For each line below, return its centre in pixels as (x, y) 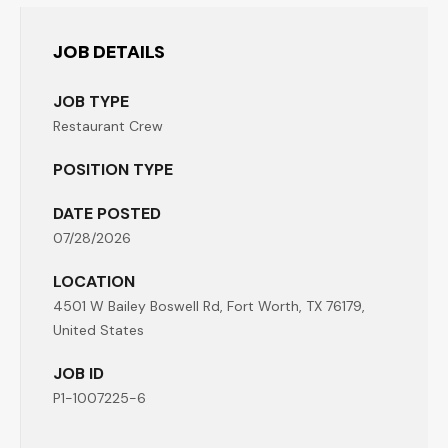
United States (98, 330)
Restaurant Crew (108, 126)
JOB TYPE (91, 101)
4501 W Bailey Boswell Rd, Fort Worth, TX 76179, (209, 306)
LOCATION (94, 281)
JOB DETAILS (109, 52)
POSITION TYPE (113, 169)
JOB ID (78, 373)
